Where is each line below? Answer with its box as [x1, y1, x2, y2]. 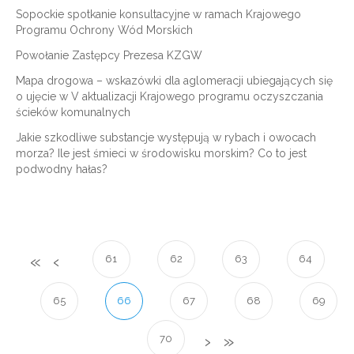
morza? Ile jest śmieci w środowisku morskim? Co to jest [16, 147, 307, 160]
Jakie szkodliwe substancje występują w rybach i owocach [16, 131, 316, 144]
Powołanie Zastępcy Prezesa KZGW [16, 49, 202, 62]
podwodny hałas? [16, 163, 107, 175]
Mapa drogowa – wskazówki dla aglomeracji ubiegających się [16, 74, 333, 87]
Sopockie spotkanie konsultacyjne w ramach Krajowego [16, 8, 301, 21]
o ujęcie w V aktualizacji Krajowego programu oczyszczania [16, 90, 323, 103]
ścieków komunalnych [16, 106, 130, 119]
